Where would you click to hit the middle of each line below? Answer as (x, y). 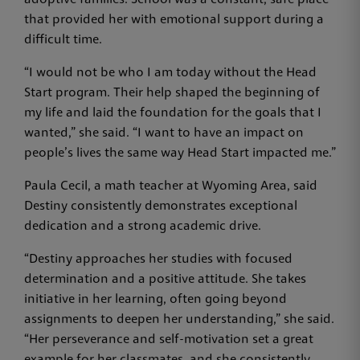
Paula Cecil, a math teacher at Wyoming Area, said (171, 187)
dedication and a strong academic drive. (143, 227)
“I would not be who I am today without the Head (170, 74)
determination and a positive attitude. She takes (165, 280)
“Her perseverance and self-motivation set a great (169, 340)
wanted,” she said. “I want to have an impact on (164, 134)
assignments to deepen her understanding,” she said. (179, 320)
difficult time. (65, 41)
